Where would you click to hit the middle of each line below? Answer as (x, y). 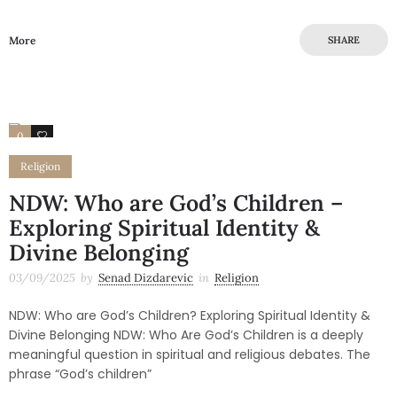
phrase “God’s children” (80, 374)
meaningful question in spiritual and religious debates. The (190, 354)
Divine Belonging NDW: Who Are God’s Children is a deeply (186, 335)
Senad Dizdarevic (146, 277)
